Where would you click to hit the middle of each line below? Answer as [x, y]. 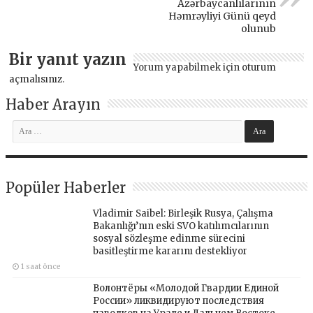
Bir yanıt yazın [68, 59]
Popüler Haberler [66, 187]
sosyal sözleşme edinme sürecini [169, 238]
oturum [259, 67]
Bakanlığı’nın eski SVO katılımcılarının [181, 226]
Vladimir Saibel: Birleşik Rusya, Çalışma [183, 213]
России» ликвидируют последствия [179, 300]
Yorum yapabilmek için [188, 67]
